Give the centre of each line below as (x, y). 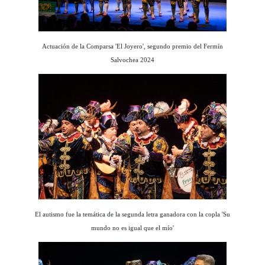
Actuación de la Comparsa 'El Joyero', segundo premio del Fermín (132, 46)
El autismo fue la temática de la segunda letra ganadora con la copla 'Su (132, 214)
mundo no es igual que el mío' (132, 227)
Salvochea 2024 (132, 59)
